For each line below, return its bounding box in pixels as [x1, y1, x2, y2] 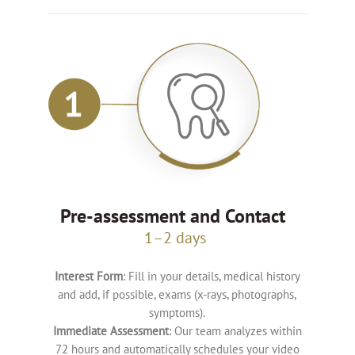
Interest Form [54, 269, 123, 284]
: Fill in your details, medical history [122, 269, 300, 284]
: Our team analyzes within [168, 323, 302, 339]
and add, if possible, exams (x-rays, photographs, [58, 287, 297, 303]
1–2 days [144, 227, 211, 249]
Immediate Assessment [52, 323, 169, 339]
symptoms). [149, 305, 206, 321]
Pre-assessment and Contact [59, 204, 290, 229]
